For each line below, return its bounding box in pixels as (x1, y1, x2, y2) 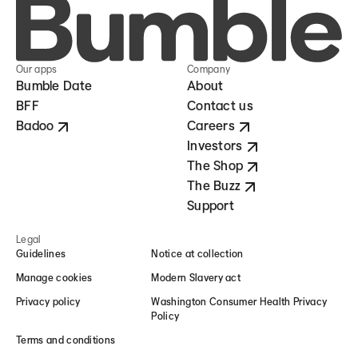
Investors (187, 137, 243, 154)
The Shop (187, 157, 244, 174)
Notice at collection (151, 248, 244, 261)
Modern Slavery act (151, 272, 241, 284)
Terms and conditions (16, 334, 116, 347)
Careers (187, 117, 235, 134)
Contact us (187, 97, 253, 114)
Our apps (16, 63, 58, 76)
